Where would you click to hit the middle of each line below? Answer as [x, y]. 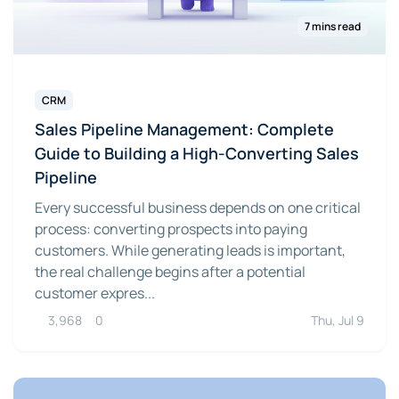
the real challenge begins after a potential [170, 271]
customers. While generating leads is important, [190, 250]
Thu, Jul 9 [338, 320]
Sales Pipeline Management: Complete [184, 129]
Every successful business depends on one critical [198, 207]
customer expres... [95, 293]
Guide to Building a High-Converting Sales [197, 153]
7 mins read [333, 26]
